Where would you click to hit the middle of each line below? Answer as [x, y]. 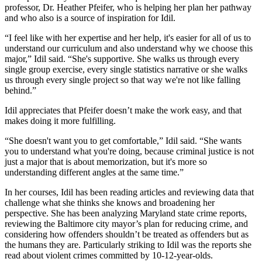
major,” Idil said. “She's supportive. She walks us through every [122, 59]
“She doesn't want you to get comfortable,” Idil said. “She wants [123, 141]
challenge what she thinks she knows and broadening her [110, 203]
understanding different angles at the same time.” [94, 173]
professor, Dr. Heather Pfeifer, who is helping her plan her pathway [128, 8]
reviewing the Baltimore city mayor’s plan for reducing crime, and [126, 224]
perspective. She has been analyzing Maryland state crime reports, [126, 213]
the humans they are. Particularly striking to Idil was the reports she [128, 245]
